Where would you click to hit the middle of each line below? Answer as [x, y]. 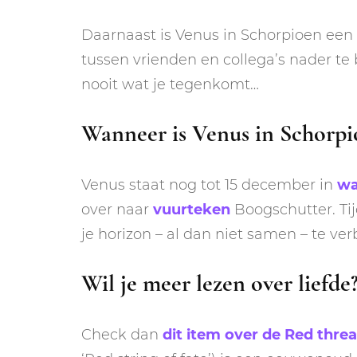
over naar [117, 209]
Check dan [122, 334]
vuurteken [192, 209]
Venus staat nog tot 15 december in [209, 184]
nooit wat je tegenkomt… [170, 84]
